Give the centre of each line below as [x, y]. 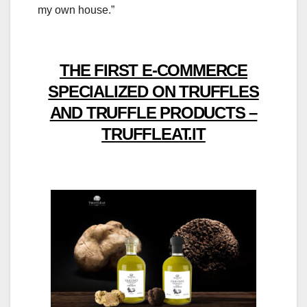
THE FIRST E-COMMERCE [153, 71]
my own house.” [76, 10]
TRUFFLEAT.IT [153, 134]
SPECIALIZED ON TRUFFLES [153, 92]
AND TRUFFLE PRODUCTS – [153, 113]
